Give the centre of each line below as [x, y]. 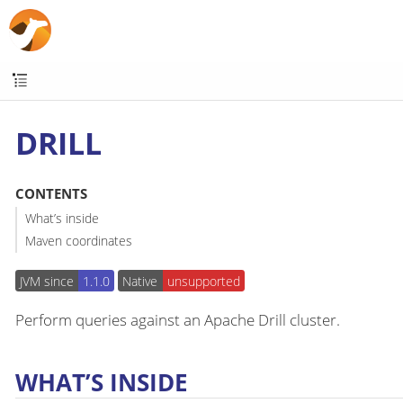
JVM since [47, 281]
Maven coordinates [78, 241]
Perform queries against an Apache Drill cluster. [178, 319]
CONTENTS [51, 194]
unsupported [203, 281]
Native [140, 281]
